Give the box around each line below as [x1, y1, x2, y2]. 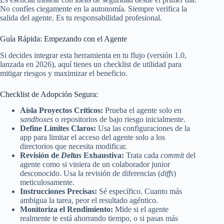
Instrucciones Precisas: [20, 187, 97, 196]
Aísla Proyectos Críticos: [20, 106, 103, 115]
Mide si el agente [113, 205, 168, 214]
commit [160, 151, 184, 160]
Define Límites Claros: [20, 124, 96, 133]
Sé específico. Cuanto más [97, 187, 182, 196]
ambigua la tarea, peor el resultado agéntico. [20, 196, 158, 205]
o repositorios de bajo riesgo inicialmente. [53, 115, 185, 124]
